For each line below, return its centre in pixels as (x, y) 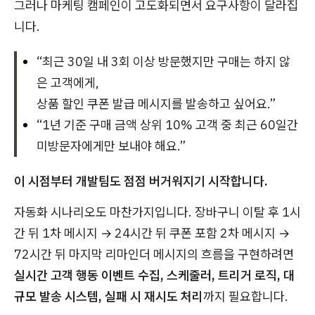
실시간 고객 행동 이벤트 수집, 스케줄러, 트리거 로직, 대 (154, 275)
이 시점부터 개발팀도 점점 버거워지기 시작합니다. (141, 181)
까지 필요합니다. (246, 296)
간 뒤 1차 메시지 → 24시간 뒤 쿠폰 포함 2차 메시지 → (152, 233)
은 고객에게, (68, 82)
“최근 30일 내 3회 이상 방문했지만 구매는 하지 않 (163, 61)
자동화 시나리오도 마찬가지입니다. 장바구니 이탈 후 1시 (157, 212)
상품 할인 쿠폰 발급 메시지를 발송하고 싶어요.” (156, 103)
